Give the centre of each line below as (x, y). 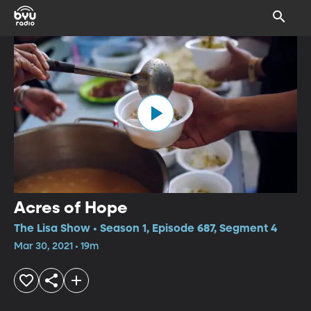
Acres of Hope (71, 208)
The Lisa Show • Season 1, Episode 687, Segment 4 (145, 229)
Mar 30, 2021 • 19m (56, 246)
